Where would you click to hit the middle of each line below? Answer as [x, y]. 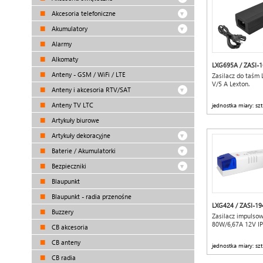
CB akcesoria [69, 227]
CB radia [63, 257]
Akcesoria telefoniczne [83, 13]
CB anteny [65, 242]
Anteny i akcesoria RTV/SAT [90, 90]
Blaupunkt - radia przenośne [91, 196]
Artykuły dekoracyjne [80, 135]
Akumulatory [69, 28]
